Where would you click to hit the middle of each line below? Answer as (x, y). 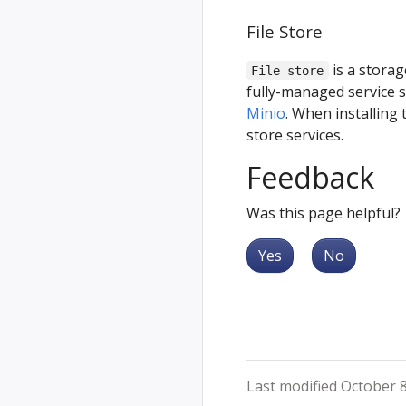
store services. (295, 135)
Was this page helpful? (324, 213)
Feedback (310, 177)
